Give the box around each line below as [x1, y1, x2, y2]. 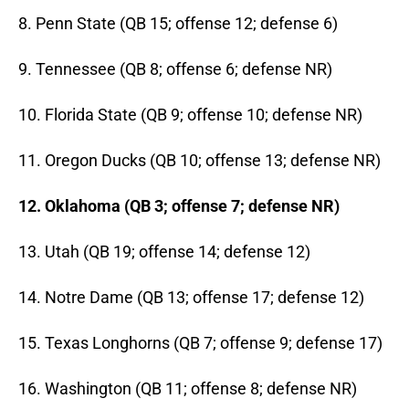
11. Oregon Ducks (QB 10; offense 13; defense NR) [18, 151, 381, 171]
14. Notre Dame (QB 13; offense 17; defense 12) [18, 288, 364, 308]
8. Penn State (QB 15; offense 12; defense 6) [18, 14, 338, 34]
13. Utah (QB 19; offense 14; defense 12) [18, 242, 310, 262]
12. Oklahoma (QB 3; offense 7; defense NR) [18, 196, 340, 216]
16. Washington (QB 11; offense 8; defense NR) [18, 379, 357, 399]
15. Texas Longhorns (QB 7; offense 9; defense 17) [18, 333, 383, 353]
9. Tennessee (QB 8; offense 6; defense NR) [18, 59, 332, 79]
